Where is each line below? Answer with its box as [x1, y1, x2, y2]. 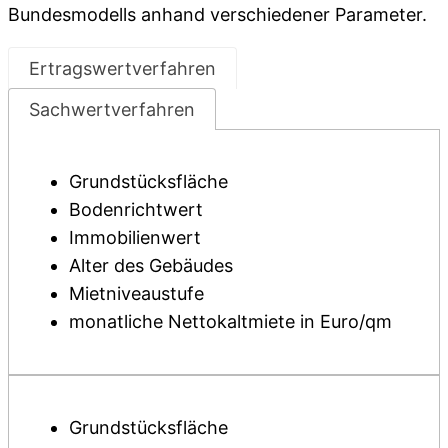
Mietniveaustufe [69, 282, 204, 304]
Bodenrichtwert [69, 198, 203, 220]
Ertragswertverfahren [29, 57, 216, 79]
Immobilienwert [69, 226, 201, 248]
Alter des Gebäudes [69, 254, 233, 276]
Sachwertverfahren [29, 98, 195, 120]
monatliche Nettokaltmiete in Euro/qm [69, 310, 392, 332]
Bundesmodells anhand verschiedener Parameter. [8, 3, 427, 25]
